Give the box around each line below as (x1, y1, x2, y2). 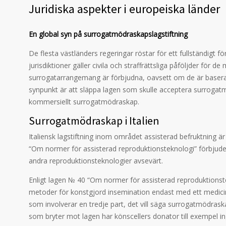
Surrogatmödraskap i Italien (29, 114, 159, 128)
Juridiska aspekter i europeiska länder (29, 1, 220, 17)
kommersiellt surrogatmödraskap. (29, 97, 139, 106)
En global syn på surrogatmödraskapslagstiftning (29, 29, 188, 39)
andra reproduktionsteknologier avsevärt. (29, 156, 163, 165)
